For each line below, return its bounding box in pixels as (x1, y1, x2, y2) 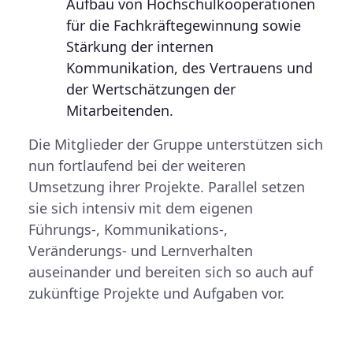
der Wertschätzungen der (66, 80, 236, 98)
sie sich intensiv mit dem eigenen (28, 199, 253, 217)
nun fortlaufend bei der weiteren (28, 156, 246, 175)
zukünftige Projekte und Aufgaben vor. (28, 284, 284, 303)
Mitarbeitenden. (66, 101, 173, 120)
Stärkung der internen (66, 37, 214, 56)
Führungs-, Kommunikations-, (28, 220, 228, 239)
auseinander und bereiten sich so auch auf (28, 262, 313, 281)
